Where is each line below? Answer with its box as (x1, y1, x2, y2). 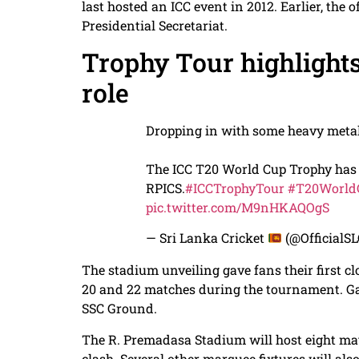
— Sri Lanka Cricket (146, 229, 268, 247)
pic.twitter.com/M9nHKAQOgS (146, 198, 329, 216)
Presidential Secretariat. (82, 17, 228, 34)
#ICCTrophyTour (185, 179, 284, 196)
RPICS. (146, 179, 185, 196)
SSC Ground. (82, 300, 157, 317)
